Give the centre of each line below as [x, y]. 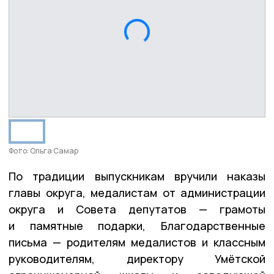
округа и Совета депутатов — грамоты [137, 209]
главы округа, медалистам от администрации [137, 192]
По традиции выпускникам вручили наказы [137, 176]
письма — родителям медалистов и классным [137, 242]
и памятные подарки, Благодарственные [137, 225]
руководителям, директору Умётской [137, 258]
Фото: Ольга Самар [43, 150]
